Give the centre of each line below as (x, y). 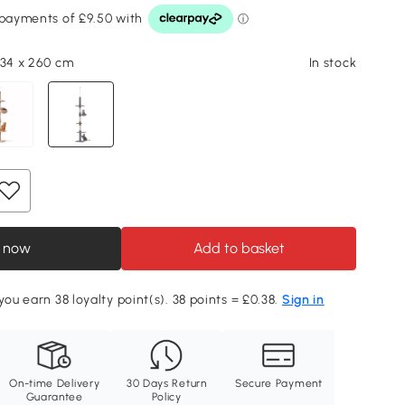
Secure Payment (278, 384)
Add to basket (239, 249)
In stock (333, 63)
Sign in (303, 300)
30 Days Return (166, 384)
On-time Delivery (55, 384)
